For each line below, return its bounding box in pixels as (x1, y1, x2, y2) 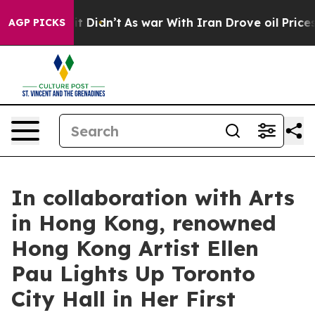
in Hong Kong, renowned (11, 210, 276, 236)
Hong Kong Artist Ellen (11, 235, 259, 262)
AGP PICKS (8, 16, 65, 29)
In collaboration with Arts (11, 184, 295, 211)
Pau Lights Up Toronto (11, 260, 255, 287)
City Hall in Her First (11, 285, 236, 312)
